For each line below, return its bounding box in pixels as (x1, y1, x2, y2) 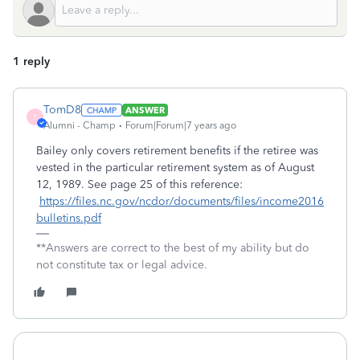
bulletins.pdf (36, 211, 101, 225)
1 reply (13, 55, 50, 68)
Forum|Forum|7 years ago (125, 120, 236, 131)
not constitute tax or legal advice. (36, 258, 207, 272)
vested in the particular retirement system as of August (36, 161, 314, 174)
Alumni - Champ (43, 120, 116, 131)
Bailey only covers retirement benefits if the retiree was (36, 144, 318, 157)
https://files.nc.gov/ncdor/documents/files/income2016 (39, 194, 324, 208)
